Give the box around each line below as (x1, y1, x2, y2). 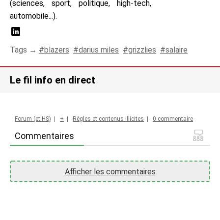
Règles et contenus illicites (73, 115, 144, 122)
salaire (165, 45, 188, 55)
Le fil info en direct (10, 74, 95, 86)
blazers (44, 45, 69, 55)
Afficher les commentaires (64, 167, 156, 176)
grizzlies (128, 45, 156, 55)
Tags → (10, 45, 39, 55)
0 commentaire (153, 115, 193, 122)
